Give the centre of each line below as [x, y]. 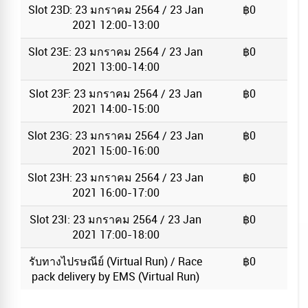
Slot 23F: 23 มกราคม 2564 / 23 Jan [115, 93]
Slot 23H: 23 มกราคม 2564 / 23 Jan [115, 177]
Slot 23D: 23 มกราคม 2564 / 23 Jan [115, 9]
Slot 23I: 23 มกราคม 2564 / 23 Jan [115, 219]
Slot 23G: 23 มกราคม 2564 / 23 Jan [115, 135]
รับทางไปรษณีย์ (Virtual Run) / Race [115, 261]
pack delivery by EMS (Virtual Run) [115, 276]
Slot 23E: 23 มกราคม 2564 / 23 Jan [115, 51]
